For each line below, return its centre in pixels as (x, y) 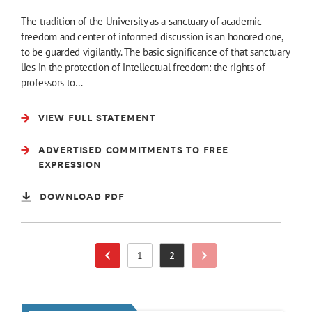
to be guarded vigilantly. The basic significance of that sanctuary (155, 52)
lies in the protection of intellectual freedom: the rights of (143, 68)
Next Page (225, 260)
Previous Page (138, 261)
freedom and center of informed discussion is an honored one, (152, 37)
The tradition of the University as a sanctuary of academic (141, 22)
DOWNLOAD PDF (82, 196)
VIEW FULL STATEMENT (97, 118)
